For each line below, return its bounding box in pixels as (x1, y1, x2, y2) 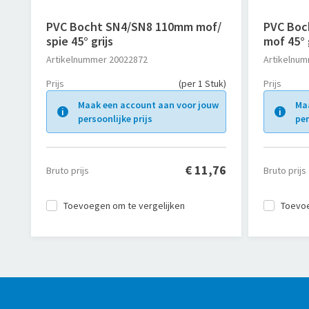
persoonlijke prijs (78, 112, 152, 125)
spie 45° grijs (46, 33, 113, 49)
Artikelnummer (46, 53, 107, 66)
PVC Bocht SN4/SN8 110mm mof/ (46, 19, 221, 34)
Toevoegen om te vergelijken (63, 199, 185, 212)
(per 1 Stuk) (179, 77, 227, 90)
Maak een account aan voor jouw (78, 99, 219, 111)
